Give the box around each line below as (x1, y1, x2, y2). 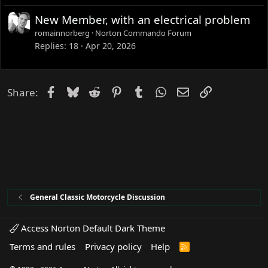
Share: (7, 85, 39, 99)
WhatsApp (166, 83, 215, 98)
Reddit (100, 83, 131, 98)
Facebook (56, 83, 102, 98)
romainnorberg (35, 27, 90, 38)
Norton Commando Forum (95, 27, 192, 38)
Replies (35, 40, 65, 52)
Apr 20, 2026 (86, 40, 136, 52)
